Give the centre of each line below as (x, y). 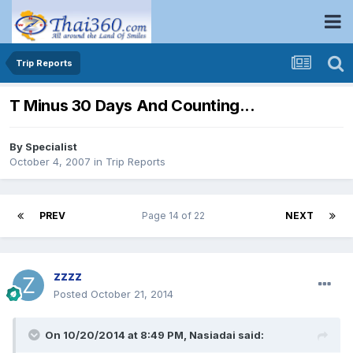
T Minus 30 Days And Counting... (132, 106)
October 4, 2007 (50, 162)
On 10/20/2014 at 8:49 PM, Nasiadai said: (154, 335)
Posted (72, 294)
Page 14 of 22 (175, 216)
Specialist (51, 147)
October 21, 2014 (132, 294)
